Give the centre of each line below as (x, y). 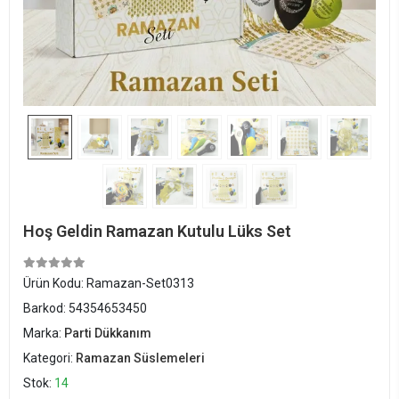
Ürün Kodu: (55, 283)
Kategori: (49, 358)
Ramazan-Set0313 (140, 283)
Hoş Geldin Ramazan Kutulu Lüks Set (157, 231)
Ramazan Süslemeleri (140, 358)
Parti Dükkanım (108, 333)
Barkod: (46, 308)
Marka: (44, 333)
